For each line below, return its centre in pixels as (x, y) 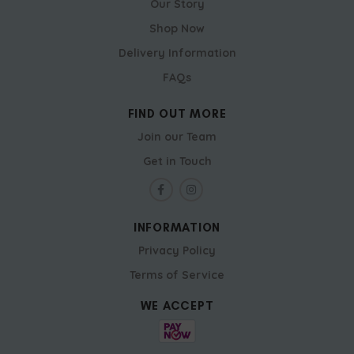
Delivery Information (177, 53)
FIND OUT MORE (177, 114)
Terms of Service (177, 275)
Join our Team (177, 137)
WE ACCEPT (177, 306)
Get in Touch (177, 162)
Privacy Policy (177, 251)
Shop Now (177, 29)
